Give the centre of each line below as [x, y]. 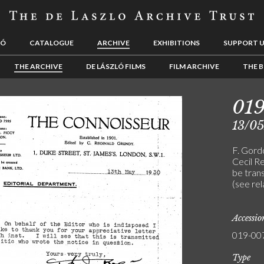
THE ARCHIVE [38, 66]
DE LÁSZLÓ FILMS [115, 66]
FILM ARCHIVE [194, 66]
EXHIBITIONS [176, 43]
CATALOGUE [52, 43]
